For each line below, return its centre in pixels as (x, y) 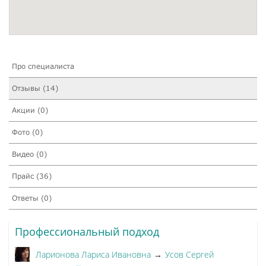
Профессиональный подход (87, 232)
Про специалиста (43, 66)
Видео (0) (29, 154)
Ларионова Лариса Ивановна (93, 255)
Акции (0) (30, 110)
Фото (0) (27, 132)
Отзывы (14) (35, 88)
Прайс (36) (32, 176)
